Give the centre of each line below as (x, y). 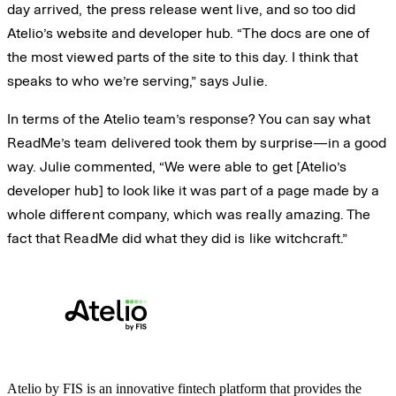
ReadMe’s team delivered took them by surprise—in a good (197, 142)
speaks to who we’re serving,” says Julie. (137, 80)
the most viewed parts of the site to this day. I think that (183, 57)
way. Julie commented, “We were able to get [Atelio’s (177, 166)
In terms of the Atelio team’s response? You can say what (189, 118)
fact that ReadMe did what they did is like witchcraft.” (178, 238)
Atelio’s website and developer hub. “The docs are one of (189, 33)
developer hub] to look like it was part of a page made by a (194, 190)
